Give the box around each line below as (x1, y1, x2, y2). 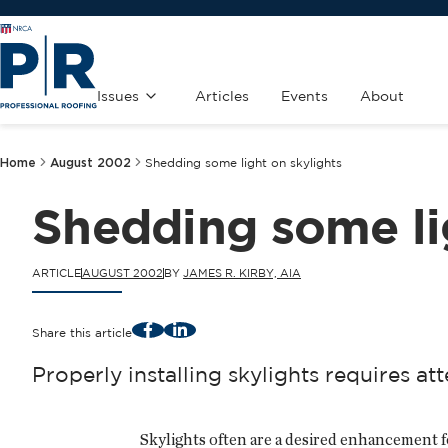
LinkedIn (178, 321, 228, 335)
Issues (97, 88, 139, 104)
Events (281, 88, 328, 104)
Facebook (146, 321, 207, 335)
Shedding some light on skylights (145, 156, 342, 170)
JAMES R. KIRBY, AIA (183, 267, 301, 279)
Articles (195, 88, 249, 104)
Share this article (32, 325, 132, 339)
